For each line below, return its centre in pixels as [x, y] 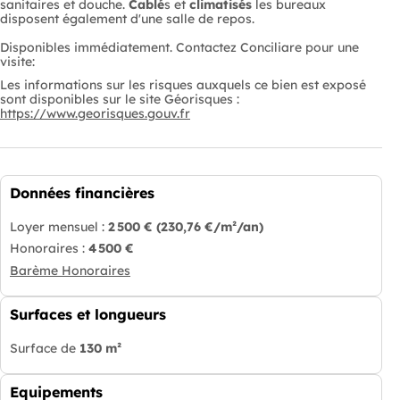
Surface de [45, 348]
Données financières [82, 193]
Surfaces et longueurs [88, 314]
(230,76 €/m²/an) [210, 227]
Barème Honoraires [70, 270]
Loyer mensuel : [59, 227]
